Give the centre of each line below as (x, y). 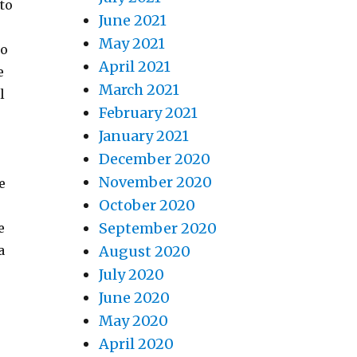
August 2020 (144, 252)
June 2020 (134, 298)
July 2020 (131, 275)
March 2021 (139, 90)
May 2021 (131, 44)
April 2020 (136, 344)
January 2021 (143, 136)
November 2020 (155, 182)
